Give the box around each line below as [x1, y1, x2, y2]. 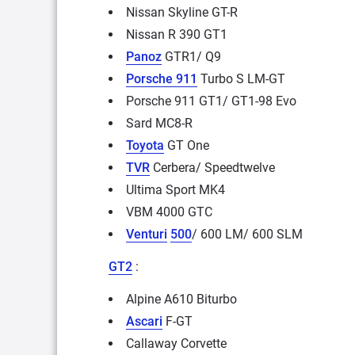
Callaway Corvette [126, 335, 227, 351]
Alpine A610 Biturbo [126, 291, 237, 307]
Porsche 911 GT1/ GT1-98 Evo [126, 93, 296, 109]
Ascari [126, 313, 162, 329]
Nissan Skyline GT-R [126, 4, 238, 20]
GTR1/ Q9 [162, 48, 221, 64]
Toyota [126, 137, 164, 153]
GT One [164, 137, 209, 153]
